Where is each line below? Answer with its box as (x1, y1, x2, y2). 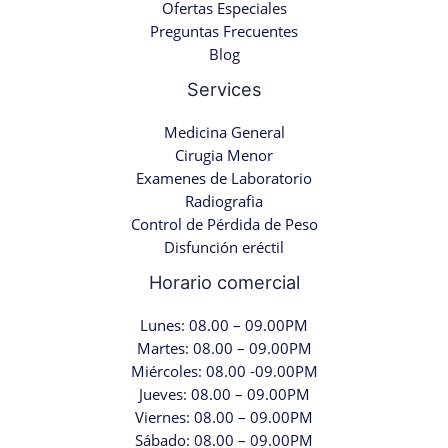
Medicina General (163, 121, 285, 142)
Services (186, 77, 262, 100)
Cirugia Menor (175, 144, 273, 165)
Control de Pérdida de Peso (130, 213, 318, 234)
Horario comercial (148, 270, 300, 293)
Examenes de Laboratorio (136, 167, 312, 188)
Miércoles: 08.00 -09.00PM (130, 361, 318, 382)
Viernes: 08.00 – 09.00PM (135, 407, 313, 428)
